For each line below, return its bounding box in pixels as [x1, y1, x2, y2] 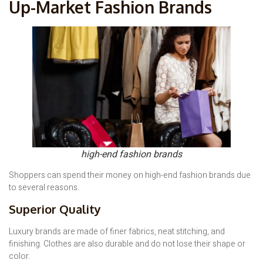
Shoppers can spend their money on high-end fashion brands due [9, 168, 251, 181]
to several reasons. [9, 181, 79, 194]
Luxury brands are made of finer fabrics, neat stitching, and [9, 225, 225, 238]
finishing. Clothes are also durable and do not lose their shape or [9, 238, 245, 251]
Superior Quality [9, 201, 101, 217]
